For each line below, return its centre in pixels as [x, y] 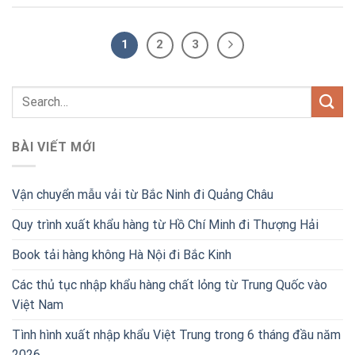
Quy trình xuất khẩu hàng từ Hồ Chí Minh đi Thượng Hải [165, 225]
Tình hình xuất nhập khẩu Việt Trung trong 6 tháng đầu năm [176, 335]
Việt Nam [38, 305]
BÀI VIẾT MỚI [54, 147]
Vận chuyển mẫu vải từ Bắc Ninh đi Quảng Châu [143, 195]
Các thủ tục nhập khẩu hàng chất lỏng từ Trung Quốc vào [170, 285]
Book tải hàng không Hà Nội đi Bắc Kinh [122, 255]
